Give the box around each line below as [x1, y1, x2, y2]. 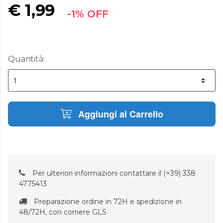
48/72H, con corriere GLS [18, 207, 107, 217]
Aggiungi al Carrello [76, 107, 163, 120]
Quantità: [8, 54, 45, 64]
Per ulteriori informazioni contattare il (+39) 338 [30, 168, 196, 178]
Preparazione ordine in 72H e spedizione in [31, 197, 182, 206]
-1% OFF [67, 7, 109, 20]
